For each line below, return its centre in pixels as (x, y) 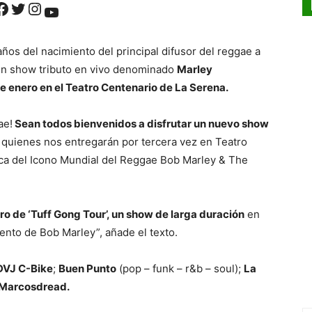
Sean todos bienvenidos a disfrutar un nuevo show (141, 124)
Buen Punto (87, 269)
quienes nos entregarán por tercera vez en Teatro (124, 142)
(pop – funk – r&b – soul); (180, 269)
